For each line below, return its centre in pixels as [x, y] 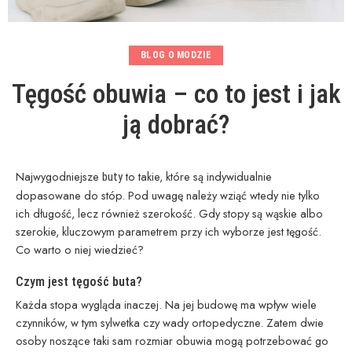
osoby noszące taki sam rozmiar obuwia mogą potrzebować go [172, 340]
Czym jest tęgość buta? [79, 281]
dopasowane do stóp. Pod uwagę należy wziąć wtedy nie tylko [168, 195]
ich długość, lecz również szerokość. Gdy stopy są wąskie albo [169, 213]
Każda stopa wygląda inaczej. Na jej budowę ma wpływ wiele [166, 304]
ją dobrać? [176, 124]
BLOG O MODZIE [176, 55]
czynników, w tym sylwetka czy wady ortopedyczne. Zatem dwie [170, 322]
